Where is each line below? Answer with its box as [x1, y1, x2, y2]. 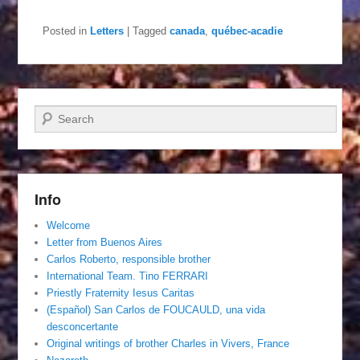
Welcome [47, 219, 91, 231]
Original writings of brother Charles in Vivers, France [47, 337, 290, 350]
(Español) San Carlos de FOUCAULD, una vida [47, 303, 266, 316]
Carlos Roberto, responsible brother [47, 252, 211, 265]
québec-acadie [211, 24, 284, 37]
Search [35, 107, 72, 121]
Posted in [43, 24, 88, 37]
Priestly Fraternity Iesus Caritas [47, 286, 195, 299]
